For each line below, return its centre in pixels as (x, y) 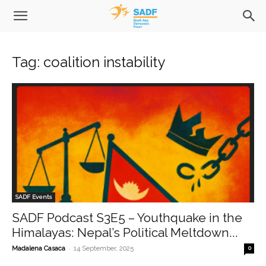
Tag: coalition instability (88, 62)
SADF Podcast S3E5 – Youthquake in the (127, 218)
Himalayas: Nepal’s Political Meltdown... (125, 233)
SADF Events (34, 197)
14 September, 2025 (104, 249)
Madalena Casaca (39, 249)
